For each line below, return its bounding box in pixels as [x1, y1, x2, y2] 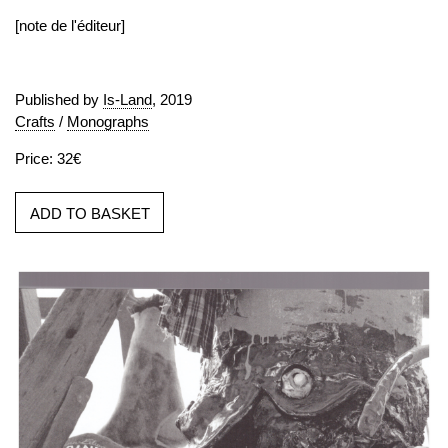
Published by [15, 91, 103, 108]
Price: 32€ [15, 150, 81, 167]
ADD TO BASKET [30, 205, 150, 222]
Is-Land [103, 91, 152, 108]
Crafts [15, 113, 55, 130]
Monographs [67, 113, 149, 130]
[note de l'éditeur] [15, 17, 125, 34]
